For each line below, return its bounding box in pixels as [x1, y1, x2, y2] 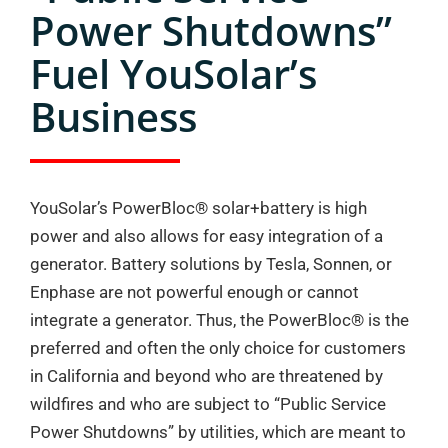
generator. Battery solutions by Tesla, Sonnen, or [30, 254, 392, 274]
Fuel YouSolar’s [30, 46, 317, 101]
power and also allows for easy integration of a [30, 226, 383, 246]
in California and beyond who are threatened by [30, 366, 383, 386]
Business [30, 89, 197, 144]
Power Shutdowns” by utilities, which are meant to [30, 422, 406, 442]
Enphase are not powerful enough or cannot [30, 282, 359, 302]
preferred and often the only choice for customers [30, 338, 406, 358]
